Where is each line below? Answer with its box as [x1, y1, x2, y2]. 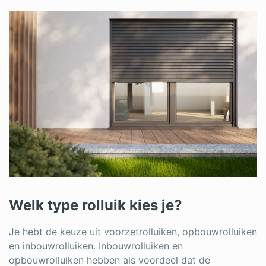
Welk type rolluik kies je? [9, 196, 182, 214]
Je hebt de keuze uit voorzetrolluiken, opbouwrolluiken [9, 225, 257, 237]
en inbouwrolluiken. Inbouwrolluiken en [9, 239, 183, 252]
